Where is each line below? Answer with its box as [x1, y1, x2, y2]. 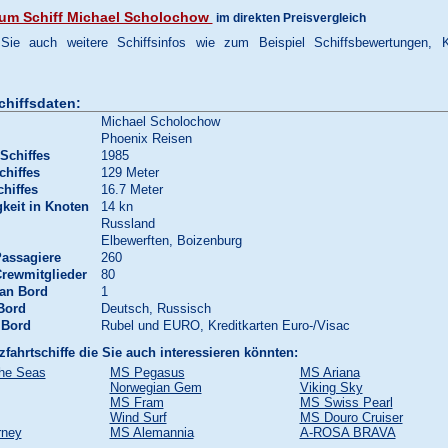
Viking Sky [299, 380, 363, 395]
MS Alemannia [109, 425, 194, 440]
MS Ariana [299, 365, 360, 380]
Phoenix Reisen [100, 131, 192, 146]
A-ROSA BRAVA [299, 425, 396, 440]
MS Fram [109, 395, 164, 410]
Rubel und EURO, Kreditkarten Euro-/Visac [100, 318, 350, 333]
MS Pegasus [109, 365, 185, 380]
